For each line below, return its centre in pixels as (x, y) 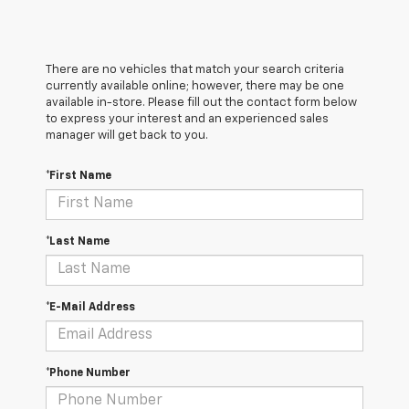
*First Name (79, 176)
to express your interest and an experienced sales (187, 119)
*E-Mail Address (90, 307)
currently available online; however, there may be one (195, 86)
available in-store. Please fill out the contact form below (201, 102)
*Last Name (78, 241)
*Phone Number (88, 373)
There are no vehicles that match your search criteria (195, 69)
